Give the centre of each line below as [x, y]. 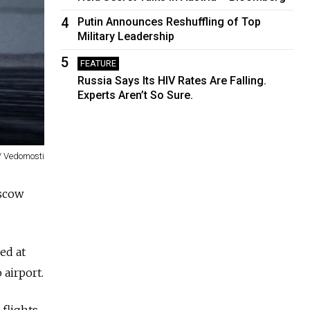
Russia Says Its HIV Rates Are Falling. [172, 80]
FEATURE [99, 63]
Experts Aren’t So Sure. [136, 95]
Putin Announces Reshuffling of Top [170, 21]
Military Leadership [126, 36]
